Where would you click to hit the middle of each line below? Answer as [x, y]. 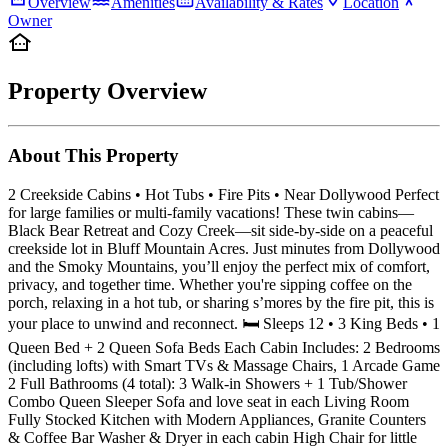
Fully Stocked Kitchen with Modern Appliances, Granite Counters [217, 420]
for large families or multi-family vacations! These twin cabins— [211, 213]
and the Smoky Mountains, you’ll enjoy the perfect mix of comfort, [219, 267]
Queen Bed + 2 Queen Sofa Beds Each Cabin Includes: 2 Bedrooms [224, 348]
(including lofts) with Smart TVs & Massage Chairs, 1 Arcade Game [224, 366]
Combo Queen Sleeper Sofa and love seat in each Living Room [208, 402]
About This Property [93, 156]
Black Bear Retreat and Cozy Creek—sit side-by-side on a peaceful [220, 231]
